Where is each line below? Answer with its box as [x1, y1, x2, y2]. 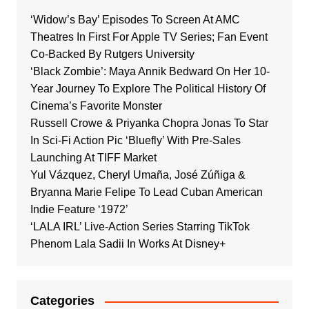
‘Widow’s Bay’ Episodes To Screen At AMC [30, 14, 240, 26]
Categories [30, 294, 94, 308]
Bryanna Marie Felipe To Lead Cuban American [30, 186, 263, 198]
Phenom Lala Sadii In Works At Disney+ [30, 238, 226, 250]
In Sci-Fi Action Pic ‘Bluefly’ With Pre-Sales [30, 134, 241, 146]
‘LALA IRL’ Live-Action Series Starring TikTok [30, 221, 250, 232]
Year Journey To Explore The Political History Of [30, 83, 266, 94]
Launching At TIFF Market [30, 152, 157, 163]
